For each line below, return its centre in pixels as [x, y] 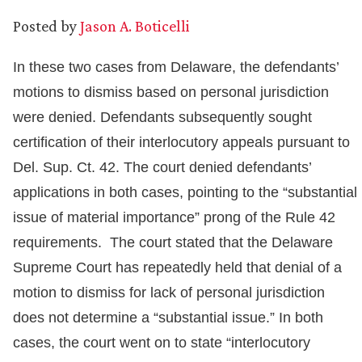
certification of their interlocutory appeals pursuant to [181, 142]
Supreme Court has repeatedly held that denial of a [177, 267]
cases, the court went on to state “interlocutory [162, 343]
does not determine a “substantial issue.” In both [168, 318]
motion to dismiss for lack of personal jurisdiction [169, 293]
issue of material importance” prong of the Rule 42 [174, 217]
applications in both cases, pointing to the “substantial [185, 192]
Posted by [45, 26]
